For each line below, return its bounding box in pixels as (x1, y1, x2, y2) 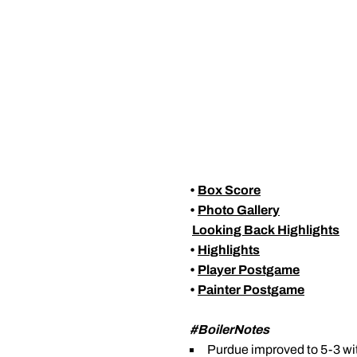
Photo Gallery (198, 203, 280, 217)
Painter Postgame (198, 283, 304, 296)
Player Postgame (198, 263, 300, 277)
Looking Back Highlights (192, 223, 339, 237)
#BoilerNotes (190, 323, 269, 336)
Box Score (198, 183, 261, 197)
